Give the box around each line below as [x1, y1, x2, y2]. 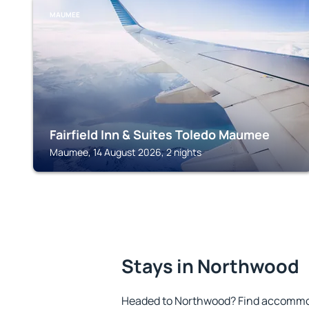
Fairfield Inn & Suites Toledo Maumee [50, 126, 270, 143]
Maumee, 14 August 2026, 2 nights [50, 146, 201, 159]
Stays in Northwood [121, 253, 299, 279]
